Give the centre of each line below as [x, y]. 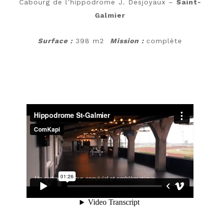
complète [164, 41]
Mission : [128, 41]
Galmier [110, 15]
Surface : [55, 41]
